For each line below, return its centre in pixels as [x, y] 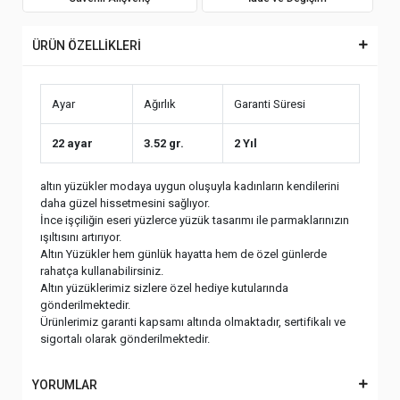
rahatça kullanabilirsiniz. [103, 271]
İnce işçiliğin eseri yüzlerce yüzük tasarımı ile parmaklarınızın [195, 220]
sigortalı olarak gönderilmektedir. [125, 339]
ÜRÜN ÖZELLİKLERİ [87, 46]
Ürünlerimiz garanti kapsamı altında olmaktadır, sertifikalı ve [193, 322]
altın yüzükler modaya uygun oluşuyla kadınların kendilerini [190, 186]
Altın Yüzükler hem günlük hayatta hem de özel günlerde [183, 254]
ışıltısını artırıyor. [82, 237]
